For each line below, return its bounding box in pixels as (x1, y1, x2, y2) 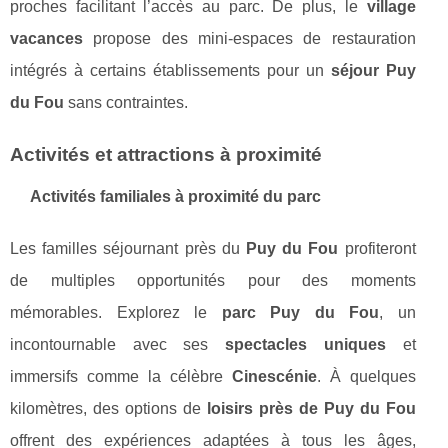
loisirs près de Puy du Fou (206, 399, 416, 417)
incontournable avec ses (10, 335, 226, 353)
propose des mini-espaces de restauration (83, 29, 416, 47)
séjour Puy (330, 61, 416, 79)
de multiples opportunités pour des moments (10, 271, 416, 289)
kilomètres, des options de (10, 399, 207, 417)
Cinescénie (231, 367, 317, 385)
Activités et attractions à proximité (10, 143, 322, 165)
